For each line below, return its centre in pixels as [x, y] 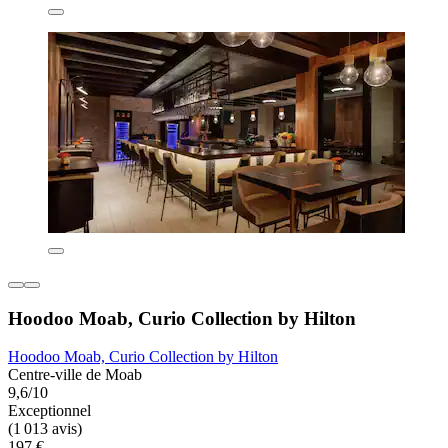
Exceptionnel [49, 411]
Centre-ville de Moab [75, 375]
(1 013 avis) [45, 429]
